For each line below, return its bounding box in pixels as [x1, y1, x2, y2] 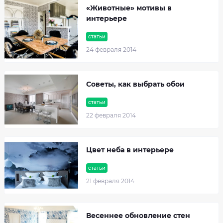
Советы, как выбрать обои [86, 80, 185, 89]
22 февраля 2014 [86, 111, 136, 119]
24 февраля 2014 [86, 46, 136, 53]
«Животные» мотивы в [86, 3, 172, 12]
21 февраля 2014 [86, 177, 134, 185]
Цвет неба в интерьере [86, 145, 174, 154]
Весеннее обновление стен [86, 211, 190, 220]
